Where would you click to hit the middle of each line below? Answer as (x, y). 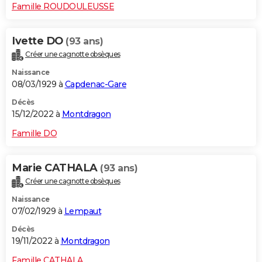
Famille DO (34, 133)
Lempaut (82, 211)
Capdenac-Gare (95, 84)
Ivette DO (39, 41)
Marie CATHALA (56, 168)
